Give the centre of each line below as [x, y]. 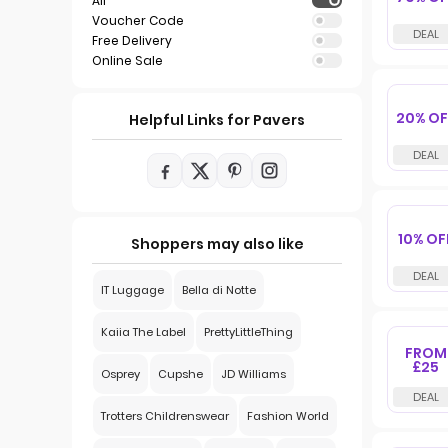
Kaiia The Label [143, 332]
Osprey [120, 374]
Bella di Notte [219, 290]
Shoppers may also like [217, 244]
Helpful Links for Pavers [217, 120]
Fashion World [288, 416]
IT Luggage [132, 290]
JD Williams [253, 374]
